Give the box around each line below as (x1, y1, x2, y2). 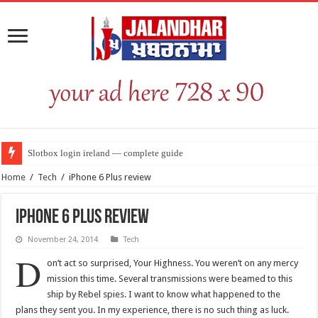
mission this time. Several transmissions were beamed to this (47, 273, 293, 284)
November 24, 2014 (28, 234, 99, 244)
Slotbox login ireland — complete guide (28, 147, 184, 158)
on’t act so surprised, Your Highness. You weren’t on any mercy (47, 257, 299, 268)
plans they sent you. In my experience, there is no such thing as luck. (16, 304, 290, 315)
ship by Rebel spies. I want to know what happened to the (47, 288, 281, 300)
